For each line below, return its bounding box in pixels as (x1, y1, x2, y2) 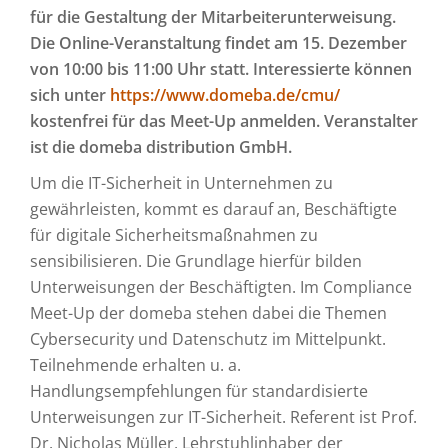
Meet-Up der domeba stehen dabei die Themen (30, 302, 387, 324)
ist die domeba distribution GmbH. (30, 136, 292, 158)
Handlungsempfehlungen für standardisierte (30, 380, 368, 402)
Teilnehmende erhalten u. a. (30, 354, 241, 376)
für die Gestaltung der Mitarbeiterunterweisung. (30, 6, 396, 28)
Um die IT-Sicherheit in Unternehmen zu (30, 172, 333, 194)
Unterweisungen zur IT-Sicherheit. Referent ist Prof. (30, 406, 417, 428)
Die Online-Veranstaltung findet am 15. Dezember (30, 32, 407, 54)
